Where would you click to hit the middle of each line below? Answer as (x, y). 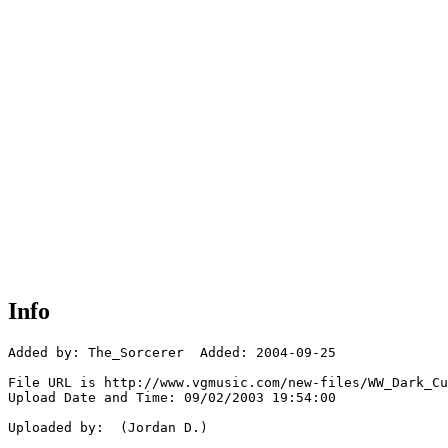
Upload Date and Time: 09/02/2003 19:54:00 (172, 398)
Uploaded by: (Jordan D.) (108, 428)
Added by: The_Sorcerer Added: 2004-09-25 (172, 353)
